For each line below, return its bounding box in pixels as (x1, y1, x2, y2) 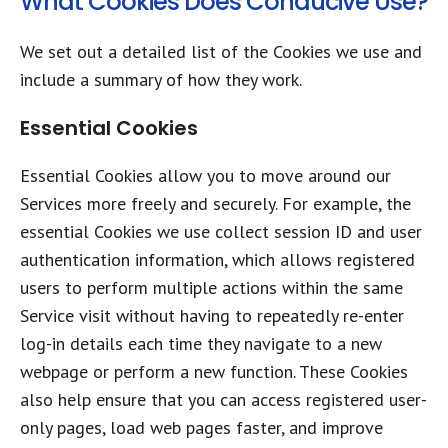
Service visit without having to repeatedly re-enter (20, 304, 404, 327)
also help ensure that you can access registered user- (20, 388, 427, 411)
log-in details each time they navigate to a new (20, 332, 382, 355)
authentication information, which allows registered (20, 248, 415, 271)
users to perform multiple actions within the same (20, 276, 403, 299)
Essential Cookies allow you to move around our (20, 164, 391, 187)
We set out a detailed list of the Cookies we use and (20, 40, 422, 63)
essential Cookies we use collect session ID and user (20, 220, 422, 243)
